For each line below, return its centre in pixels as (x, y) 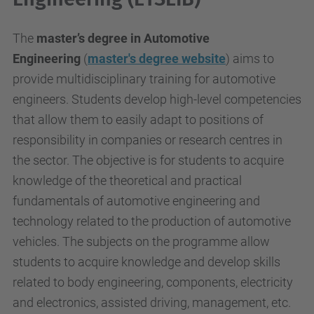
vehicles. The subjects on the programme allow (141, 241)
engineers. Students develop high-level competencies (157, 99)
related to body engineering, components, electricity (153, 282)
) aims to (250, 59)
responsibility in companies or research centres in (148, 140)
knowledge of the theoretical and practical (127, 180)
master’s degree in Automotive (123, 38)
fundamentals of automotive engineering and (136, 201)
